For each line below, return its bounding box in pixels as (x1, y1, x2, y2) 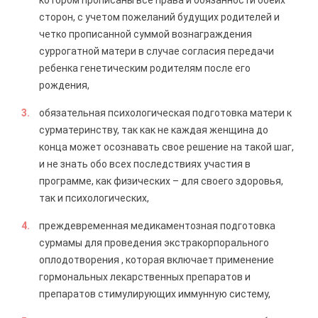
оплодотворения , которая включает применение (39, 254, 274, 265)
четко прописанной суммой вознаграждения (39, 28, 252, 40)
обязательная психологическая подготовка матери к (39, 107, 292, 119)
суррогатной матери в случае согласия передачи (39, 45, 274, 57)
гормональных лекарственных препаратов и (39, 271, 251, 283)
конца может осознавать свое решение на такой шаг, (39, 141, 294, 153)
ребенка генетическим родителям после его (39, 62, 251, 74)
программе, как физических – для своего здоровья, (39, 175, 283, 187)
